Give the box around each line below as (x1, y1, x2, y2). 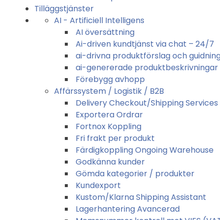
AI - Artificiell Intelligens (54, 14, 144, 26)
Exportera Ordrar (76, 109, 143, 120)
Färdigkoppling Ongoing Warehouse (76, 144, 214, 156)
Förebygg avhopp (76, 73, 145, 85)
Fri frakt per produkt (76, 132, 155, 144)
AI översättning (76, 26, 135, 38)
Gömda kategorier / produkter (76, 167, 194, 179)
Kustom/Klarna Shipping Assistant (76, 191, 206, 203)
